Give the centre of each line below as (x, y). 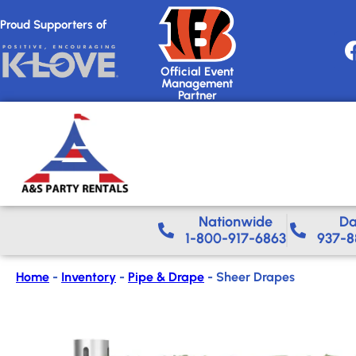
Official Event (197, 71)
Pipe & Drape (166, 277)
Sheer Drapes (255, 277)
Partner (197, 95)
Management (197, 83)
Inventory (89, 277)
